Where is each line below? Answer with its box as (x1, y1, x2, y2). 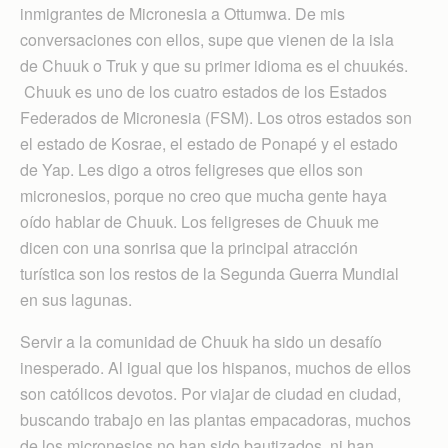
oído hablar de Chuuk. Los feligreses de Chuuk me (20, 209, 379, 233)
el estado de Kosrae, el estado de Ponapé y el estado (20, 131, 398, 155)
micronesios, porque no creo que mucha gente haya (20, 183, 387, 207)
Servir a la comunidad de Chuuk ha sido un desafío (20, 329, 382, 353)
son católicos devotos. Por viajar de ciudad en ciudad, (20, 381, 401, 405)
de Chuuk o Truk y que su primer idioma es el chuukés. (20, 53, 408, 77)
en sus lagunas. (20, 287, 132, 311)
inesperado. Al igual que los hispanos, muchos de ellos (20, 355, 411, 379)
